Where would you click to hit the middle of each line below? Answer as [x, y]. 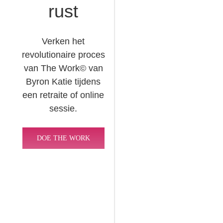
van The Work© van [63, 68]
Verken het [63, 41]
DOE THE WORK [63, 138]
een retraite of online [63, 95]
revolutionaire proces [63, 55]
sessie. [63, 108]
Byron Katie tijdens [63, 81]
